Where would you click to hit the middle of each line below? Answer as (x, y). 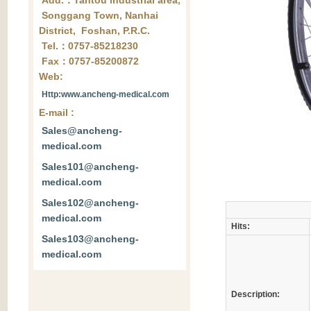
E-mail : (57, 112)
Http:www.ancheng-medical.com (106, 94)
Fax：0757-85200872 (89, 61)
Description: (255, 294)
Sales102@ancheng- (90, 203)
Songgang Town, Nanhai (99, 15)
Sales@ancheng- (82, 131)
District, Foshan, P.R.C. (94, 31)
